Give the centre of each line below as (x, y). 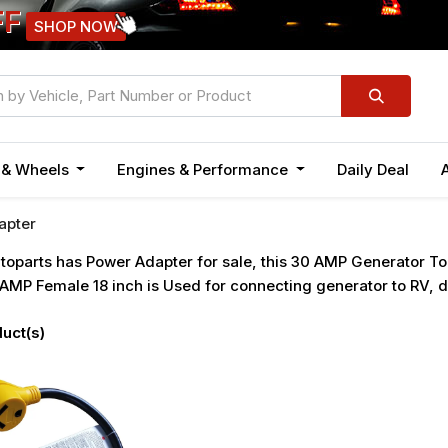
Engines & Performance (203, 169)
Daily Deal (373, 169)
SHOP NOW (76, 26)
